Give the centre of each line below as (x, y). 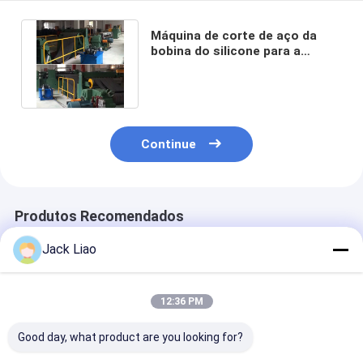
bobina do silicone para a (226, 51)
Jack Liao (69, 249)
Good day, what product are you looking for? (130, 337)
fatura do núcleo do (211, 66)
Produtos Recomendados (99, 217)
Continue (169, 145)
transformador (196, 81)
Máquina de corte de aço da (234, 35)
